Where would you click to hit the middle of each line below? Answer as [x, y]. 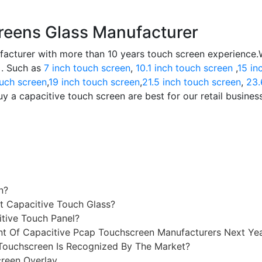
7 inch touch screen [87, 68]
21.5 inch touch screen [192, 82]
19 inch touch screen [94, 82]
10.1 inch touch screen [184, 68]
